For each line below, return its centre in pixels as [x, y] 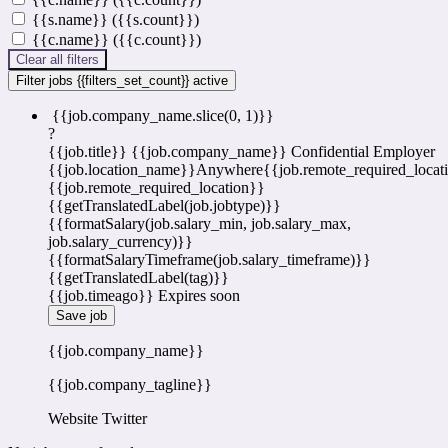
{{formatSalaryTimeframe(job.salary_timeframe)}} [209, 260]
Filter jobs [46, 81]
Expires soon [199, 296]
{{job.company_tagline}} [130, 385]
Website [73, 419]
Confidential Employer [363, 152]
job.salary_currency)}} [120, 242]
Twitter [124, 419]
